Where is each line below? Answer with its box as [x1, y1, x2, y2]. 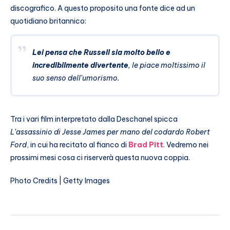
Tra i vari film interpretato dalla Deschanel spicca [10, 114, 178, 124]
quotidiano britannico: [10, 16, 86, 26]
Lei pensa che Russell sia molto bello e [32, 47, 170, 57]
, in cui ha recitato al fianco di [27, 140, 128, 149]
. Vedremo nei [163, 140, 208, 149]
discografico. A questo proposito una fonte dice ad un [10, 3, 195, 13]
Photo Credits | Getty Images [10, 176, 110, 186]
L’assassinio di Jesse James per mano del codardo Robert [10, 127, 210, 137]
